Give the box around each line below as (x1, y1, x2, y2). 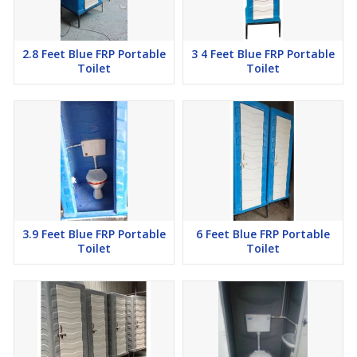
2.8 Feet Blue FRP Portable (22, 46, 166, 62)
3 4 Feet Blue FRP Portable (191, 46, 335, 62)
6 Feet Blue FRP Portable (196, 226, 330, 242)
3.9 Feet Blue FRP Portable (22, 226, 166, 242)
